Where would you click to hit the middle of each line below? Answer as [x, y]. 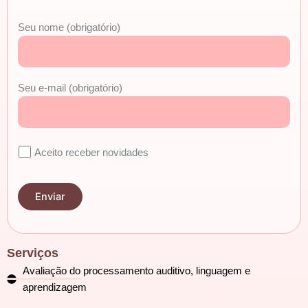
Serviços [33, 253]
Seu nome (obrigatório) [69, 28]
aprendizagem [54, 287]
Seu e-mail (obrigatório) [70, 88]
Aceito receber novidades [92, 152]
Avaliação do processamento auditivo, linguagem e [136, 271]
